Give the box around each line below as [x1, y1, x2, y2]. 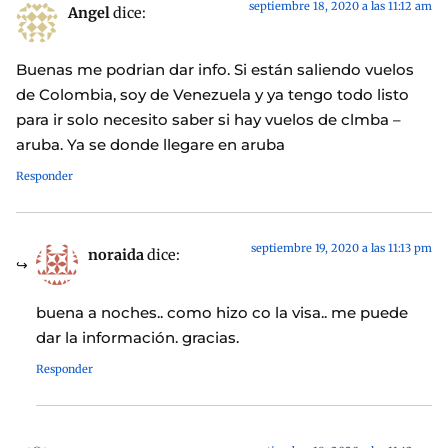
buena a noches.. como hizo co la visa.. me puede [36, 302, 408, 322]
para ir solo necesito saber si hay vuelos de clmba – [16, 110, 401, 130]
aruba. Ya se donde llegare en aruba [16, 135, 285, 155]
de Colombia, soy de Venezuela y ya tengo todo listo [16, 85, 409, 105]
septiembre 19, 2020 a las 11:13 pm [251, 241, 432, 256]
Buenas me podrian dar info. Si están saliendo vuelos [16, 60, 414, 80]
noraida [88, 246, 144, 265]
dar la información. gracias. [36, 327, 239, 347]
